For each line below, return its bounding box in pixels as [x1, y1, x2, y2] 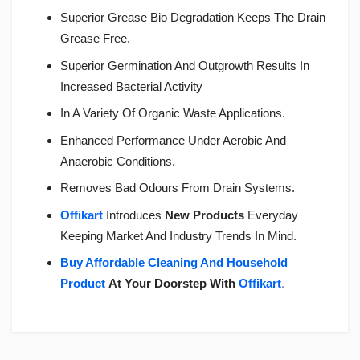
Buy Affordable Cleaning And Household [60, 256, 288, 270]
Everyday [244, 207, 298, 222]
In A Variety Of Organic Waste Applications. [60, 106, 285, 121]
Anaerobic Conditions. [60, 153, 175, 168]
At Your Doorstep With [105, 276, 239, 291]
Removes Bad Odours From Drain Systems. [60, 181, 295, 195]
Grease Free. [60, 31, 130, 46]
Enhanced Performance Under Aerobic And [60, 133, 286, 147]
